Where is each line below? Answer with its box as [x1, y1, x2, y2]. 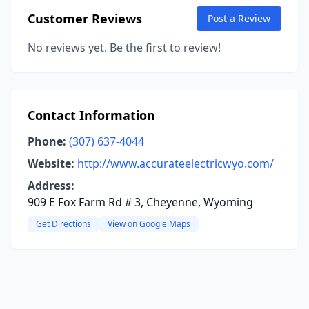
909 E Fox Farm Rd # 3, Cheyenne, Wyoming [28, 195, 253, 210]
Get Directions [36, 218, 91, 230]
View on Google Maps [108, 218, 190, 230]
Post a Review [208, 12, 270, 25]
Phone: [28, 134, 66, 149]
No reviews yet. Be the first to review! [28, 40, 221, 55]
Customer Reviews [28, 10, 142, 27]
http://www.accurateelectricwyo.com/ [77, 156, 274, 171]
